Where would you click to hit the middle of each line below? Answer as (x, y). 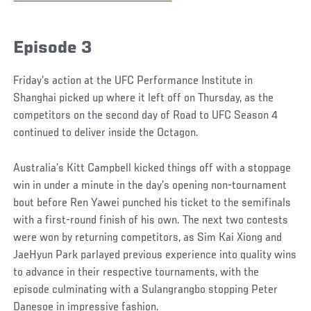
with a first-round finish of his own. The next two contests (151, 220)
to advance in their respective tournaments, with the (136, 272)
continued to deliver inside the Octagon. (106, 133)
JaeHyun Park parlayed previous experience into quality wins (155, 255)
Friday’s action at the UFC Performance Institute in (133, 81)
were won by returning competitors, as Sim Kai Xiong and (148, 238)
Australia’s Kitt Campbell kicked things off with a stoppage (152, 168)
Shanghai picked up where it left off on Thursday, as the (144, 98)
